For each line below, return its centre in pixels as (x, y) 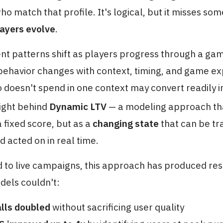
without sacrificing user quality (117, 207)
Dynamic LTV (78, 107)
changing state (126, 123)
